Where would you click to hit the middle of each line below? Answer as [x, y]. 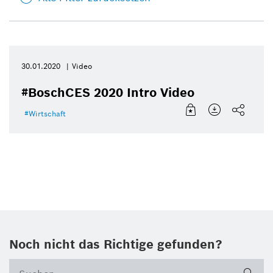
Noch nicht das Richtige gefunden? [116, 245]
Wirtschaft [47, 114]
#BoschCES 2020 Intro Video [108, 93]
